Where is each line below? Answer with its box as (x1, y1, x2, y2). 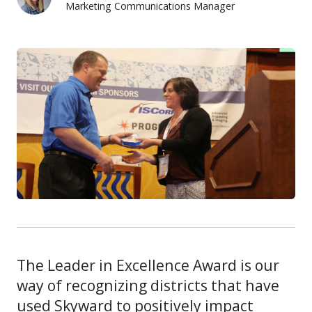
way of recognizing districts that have (17, 274, 279, 295)
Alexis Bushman (17, 15, 100, 31)
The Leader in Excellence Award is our (17, 254, 279, 275)
